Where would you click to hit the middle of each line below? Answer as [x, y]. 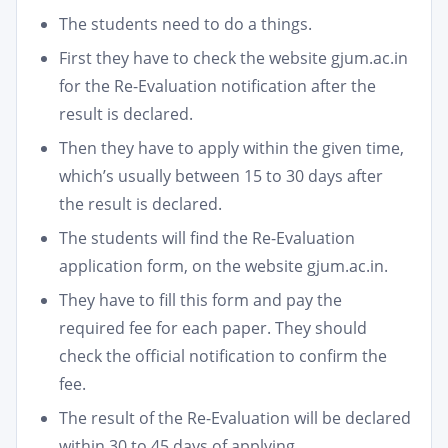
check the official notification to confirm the [223, 356]
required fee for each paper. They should [213, 328]
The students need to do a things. [185, 24]
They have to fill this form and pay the [200, 300]
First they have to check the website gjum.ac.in [233, 58]
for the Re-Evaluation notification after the [217, 86]
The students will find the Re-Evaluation [207, 238]
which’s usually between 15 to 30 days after [221, 176]
